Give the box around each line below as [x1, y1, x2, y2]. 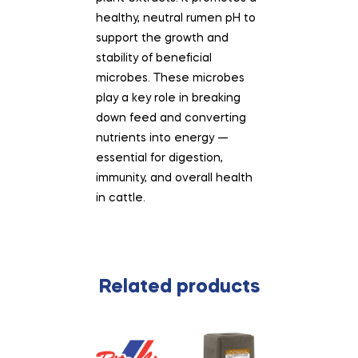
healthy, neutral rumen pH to [96, 12, 256, 24]
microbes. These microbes [96, 72, 245, 84]
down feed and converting [96, 112, 246, 124]
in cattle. [96, 192, 145, 204]
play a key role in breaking [96, 92, 241, 104]
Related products [98, 277, 260, 296]
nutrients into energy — [96, 132, 229, 144]
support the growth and [96, 32, 229, 44]
